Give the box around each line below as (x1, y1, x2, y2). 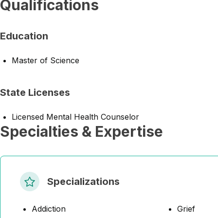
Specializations (47, 176, 120, 187)
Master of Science (12, 55, 79, 65)
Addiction (32, 204, 66, 214)
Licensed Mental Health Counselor (12, 112, 139, 122)
